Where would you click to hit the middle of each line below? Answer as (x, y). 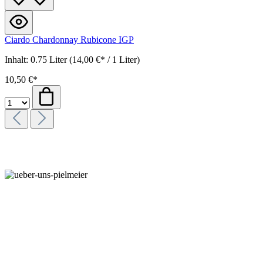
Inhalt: (18, 59)
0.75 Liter (50, 59)
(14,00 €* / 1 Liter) (104, 59)
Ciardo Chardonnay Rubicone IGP (69, 39)
